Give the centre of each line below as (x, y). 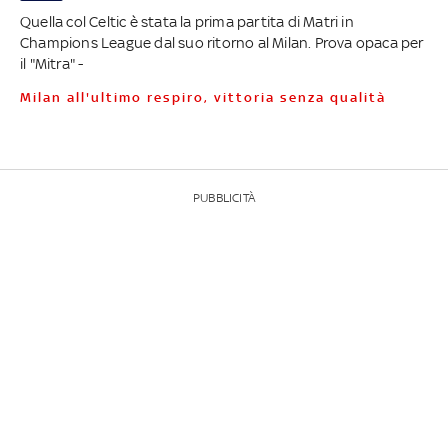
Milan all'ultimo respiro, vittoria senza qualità (209, 98)
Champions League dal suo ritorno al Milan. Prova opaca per (221, 43)
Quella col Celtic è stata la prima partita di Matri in (186, 22)
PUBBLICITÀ (223, 198)
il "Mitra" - (51, 64)
